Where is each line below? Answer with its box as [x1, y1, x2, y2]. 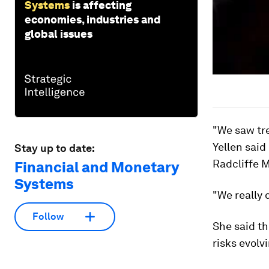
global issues [25, 27, 92, 40]
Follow [32, 211, 64, 223]
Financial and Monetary [14, 158, 179, 176]
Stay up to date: [14, 141, 95, 154]
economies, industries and [25, 13, 160, 26]
